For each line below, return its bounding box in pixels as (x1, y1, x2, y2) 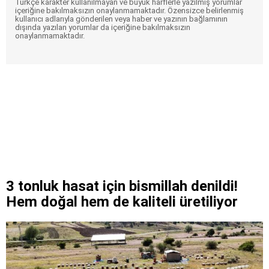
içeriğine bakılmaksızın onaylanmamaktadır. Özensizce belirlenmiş (15, 5, 244, 15)
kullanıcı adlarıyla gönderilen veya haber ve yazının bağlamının (15, 14, 228, 23)
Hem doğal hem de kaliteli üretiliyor (6, 193, 238, 210)
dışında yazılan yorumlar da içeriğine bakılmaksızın (15, 22, 190, 32)
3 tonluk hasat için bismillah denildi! (6, 177, 238, 195)
